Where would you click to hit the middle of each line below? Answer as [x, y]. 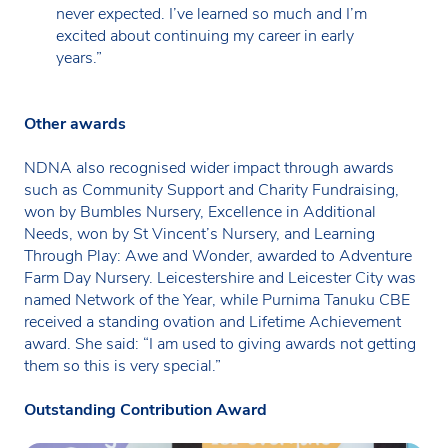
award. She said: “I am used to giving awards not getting [220, 344]
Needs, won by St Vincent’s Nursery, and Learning [199, 234]
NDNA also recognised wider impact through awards [209, 168]
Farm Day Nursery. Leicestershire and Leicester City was [220, 278]
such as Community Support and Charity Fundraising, [211, 190]
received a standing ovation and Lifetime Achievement [212, 322]
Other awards [75, 124]
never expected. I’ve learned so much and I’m [211, 14]
